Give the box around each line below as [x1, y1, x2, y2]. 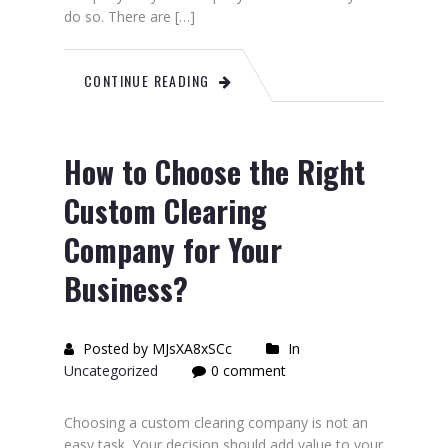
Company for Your [64, 227, 282, 272]
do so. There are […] [64, 7, 195, 26]
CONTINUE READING [84, 70, 210, 91]
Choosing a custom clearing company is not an [64, 413, 368, 432]
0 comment [211, 361, 286, 380]
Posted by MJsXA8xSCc [79, 339, 232, 358]
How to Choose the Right [64, 149, 365, 194]
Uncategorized [64, 361, 158, 380]
